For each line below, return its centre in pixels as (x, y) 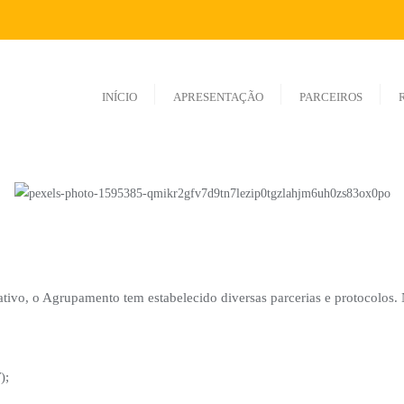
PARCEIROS (331, 97)
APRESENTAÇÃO (218, 97)
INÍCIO (119, 97)
